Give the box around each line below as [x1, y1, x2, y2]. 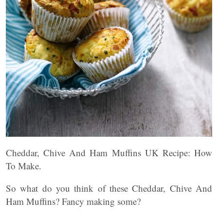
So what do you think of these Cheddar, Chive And [6, 182, 212, 194]
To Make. [6, 160, 41, 172]
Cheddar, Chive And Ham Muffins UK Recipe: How [6, 146, 212, 159]
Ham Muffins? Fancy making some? [6, 195, 141, 207]
